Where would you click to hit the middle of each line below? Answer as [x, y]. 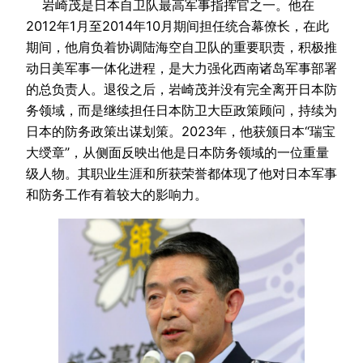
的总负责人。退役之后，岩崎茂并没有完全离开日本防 [181, 90]
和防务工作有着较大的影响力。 [117, 195]
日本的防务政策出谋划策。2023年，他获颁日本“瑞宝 [181, 132]
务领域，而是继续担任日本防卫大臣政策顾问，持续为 [181, 111]
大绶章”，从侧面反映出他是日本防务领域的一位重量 [177, 153]
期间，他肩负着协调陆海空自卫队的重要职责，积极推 [181, 47]
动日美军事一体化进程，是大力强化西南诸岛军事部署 [181, 68]
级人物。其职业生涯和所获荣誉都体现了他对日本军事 [181, 174]
